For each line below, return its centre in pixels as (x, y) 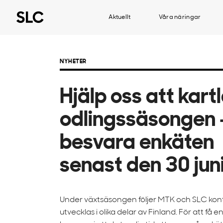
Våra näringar (180, 17)
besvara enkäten (137, 144)
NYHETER (73, 62)
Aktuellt (120, 17)
